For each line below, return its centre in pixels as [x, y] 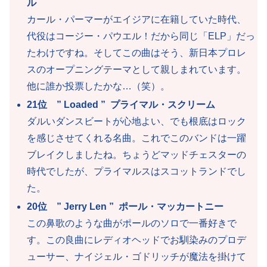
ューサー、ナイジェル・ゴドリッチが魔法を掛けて [137, 257]
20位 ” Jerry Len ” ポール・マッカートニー [125, 207]
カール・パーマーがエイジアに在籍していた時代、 [137, 19]
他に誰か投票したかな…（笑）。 [99, 86]
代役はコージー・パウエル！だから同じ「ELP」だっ [141, 36]
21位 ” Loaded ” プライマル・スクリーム [121, 104]
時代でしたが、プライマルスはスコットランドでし [137, 171]
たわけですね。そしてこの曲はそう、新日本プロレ [137, 52]
